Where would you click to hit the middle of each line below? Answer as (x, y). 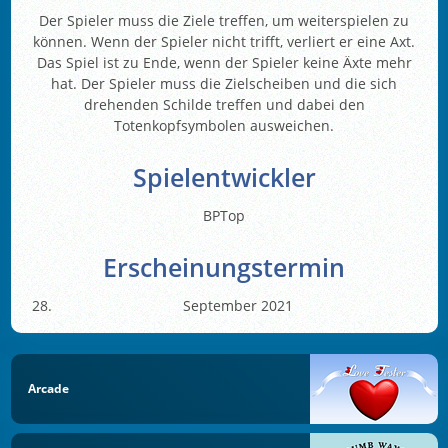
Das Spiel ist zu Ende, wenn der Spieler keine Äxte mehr (224, 62)
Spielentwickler (224, 177)
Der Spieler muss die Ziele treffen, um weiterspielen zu (224, 20)
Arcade (48, 389)
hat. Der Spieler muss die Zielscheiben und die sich (224, 83)
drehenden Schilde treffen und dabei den (224, 104)
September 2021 (238, 305)
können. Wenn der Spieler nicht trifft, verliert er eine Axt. (224, 41)
